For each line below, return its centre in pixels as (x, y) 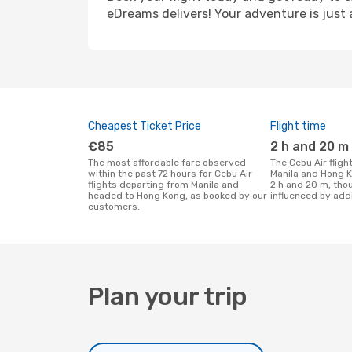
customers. (114, 207)
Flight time (298, 126)
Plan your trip (168, 296)
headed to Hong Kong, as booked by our (178, 196)
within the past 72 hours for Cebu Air (170, 174)
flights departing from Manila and (163, 185)
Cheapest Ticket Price (145, 126)
